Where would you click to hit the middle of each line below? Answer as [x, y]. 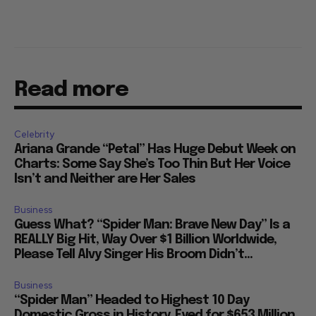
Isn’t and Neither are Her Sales [105, 179]
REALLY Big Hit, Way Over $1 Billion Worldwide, [145, 239]
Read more [71, 90]
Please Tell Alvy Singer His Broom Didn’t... [133, 254]
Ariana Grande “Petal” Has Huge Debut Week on [155, 149]
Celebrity [34, 134]
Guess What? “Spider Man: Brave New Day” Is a [152, 225]
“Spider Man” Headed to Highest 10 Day [132, 300]
